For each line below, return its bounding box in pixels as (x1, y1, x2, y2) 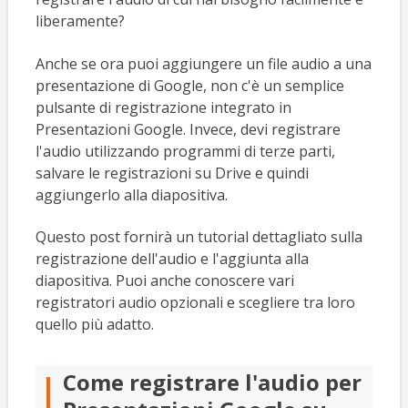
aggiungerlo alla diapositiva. (35, 184, 228, 205)
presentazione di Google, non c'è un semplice (35, 75, 344, 96)
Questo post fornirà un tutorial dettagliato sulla (35, 227, 362, 248)
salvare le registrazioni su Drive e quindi (35, 162, 309, 183)
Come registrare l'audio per (62, 366, 362, 397)
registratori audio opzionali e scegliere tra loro (35, 292, 355, 313)
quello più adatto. (35, 314, 154, 335)
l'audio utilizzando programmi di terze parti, (35, 140, 335, 161)
